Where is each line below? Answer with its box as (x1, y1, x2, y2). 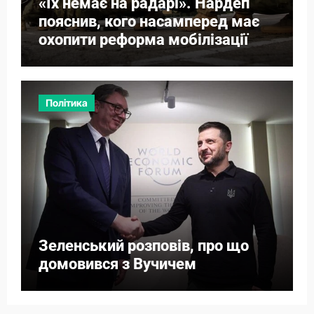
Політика (45, 96, 88, 109)
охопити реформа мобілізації (38, 31, 248, 49)
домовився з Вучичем (38, 254, 196, 273)
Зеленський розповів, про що (38, 236, 249, 254)
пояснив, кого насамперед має (38, 13, 259, 31)
